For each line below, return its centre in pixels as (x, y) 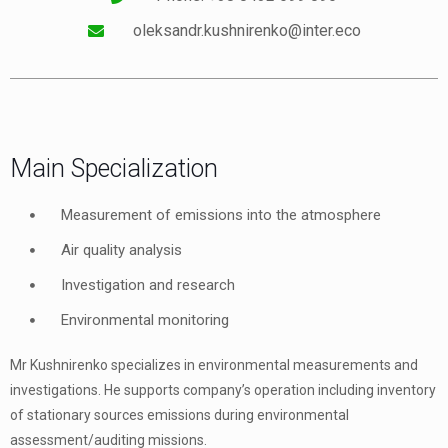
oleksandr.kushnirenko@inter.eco (246, 31)
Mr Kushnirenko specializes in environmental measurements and (214, 365)
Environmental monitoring (145, 320)
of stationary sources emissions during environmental (179, 415)
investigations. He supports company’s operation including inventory (223, 390)
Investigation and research (148, 285)
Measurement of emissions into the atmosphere (221, 215)
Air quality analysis (122, 250)
